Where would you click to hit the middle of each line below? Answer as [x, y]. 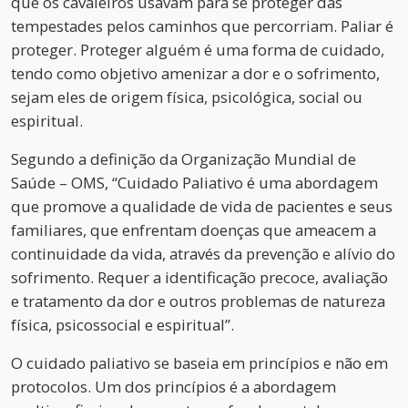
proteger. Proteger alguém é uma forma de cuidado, [198, 49]
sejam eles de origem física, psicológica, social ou [187, 97]
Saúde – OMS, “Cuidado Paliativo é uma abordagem [194, 182]
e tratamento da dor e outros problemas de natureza [198, 301]
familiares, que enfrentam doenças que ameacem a [194, 229]
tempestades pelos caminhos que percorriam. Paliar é [202, 25]
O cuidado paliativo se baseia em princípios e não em [199, 362]
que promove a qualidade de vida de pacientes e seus [202, 206]
